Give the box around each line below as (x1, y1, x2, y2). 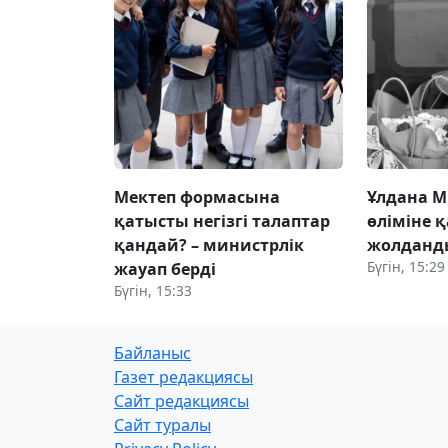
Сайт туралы (114, 413, 211, 436)
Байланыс (114, 341, 191, 364)
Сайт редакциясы (114, 389, 249, 412)
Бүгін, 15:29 (367, 256, 446, 276)
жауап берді (114, 257, 216, 280)
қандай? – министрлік (114, 233, 304, 256)
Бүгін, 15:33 (114, 280, 192, 300)
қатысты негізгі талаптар (114, 209, 330, 232)
